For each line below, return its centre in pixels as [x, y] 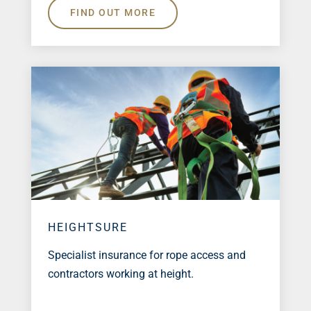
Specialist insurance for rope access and [146, 255]
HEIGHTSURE [87, 228]
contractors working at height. [120, 274]
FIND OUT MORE [113, 13]
